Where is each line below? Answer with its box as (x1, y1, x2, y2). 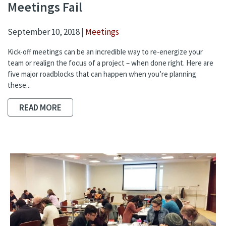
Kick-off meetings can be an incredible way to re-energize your (8, 47, 203, 57)
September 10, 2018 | (8, 26, 85, 38)
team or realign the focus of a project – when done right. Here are (8, 58, 213, 68)
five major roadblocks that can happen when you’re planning (8, 69, 196, 79)
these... (8, 80, 31, 90)
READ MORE (19, 102, 62, 114)
